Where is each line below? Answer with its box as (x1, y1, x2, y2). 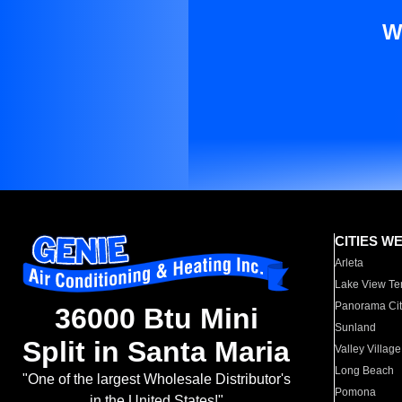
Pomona (335, 386, 377, 398)
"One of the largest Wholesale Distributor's (22, 371, 291, 388)
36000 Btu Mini (54, 302, 258, 336)
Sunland (335, 321, 377, 334)
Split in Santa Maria (22, 336, 290, 369)
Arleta (335, 257, 364, 269)
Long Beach (335, 364, 395, 377)
